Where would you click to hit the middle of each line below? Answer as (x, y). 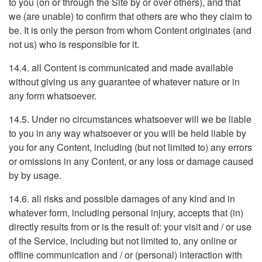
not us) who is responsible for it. (74, 44)
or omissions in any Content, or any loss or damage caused (131, 161)
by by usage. (35, 175)
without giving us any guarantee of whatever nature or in (124, 82)
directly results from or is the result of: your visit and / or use (130, 227)
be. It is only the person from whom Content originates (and (130, 30)
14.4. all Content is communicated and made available (121, 68)
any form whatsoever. (53, 96)
